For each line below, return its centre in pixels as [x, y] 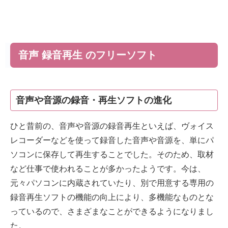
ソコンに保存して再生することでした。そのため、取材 [112, 155]
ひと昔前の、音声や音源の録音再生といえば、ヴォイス [112, 126]
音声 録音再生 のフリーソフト [88, 55]
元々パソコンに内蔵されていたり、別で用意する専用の [112, 183]
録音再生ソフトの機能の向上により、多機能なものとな [112, 197]
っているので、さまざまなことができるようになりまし [112, 212]
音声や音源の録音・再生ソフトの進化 [94, 101]
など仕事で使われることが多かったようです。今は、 [108, 169]
